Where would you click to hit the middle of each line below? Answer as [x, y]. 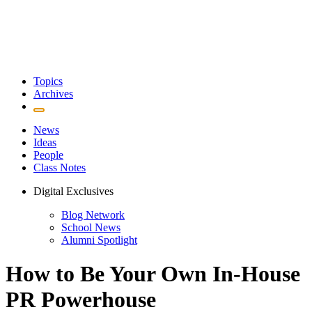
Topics [48, 81]
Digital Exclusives [73, 191]
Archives [53, 94]
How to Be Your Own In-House [153, 274]
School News [91, 227]
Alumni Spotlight [99, 240]
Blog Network [93, 215]
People [48, 155]
